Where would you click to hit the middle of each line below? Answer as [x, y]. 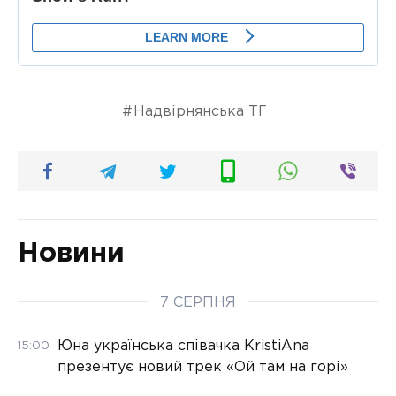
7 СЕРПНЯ [198, 303]
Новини [71, 254]
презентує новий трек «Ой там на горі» [203, 368]
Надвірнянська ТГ [201, 112]
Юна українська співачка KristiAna [183, 346]
